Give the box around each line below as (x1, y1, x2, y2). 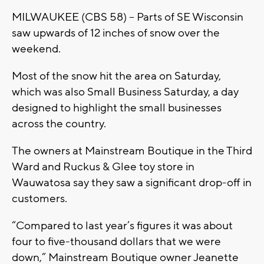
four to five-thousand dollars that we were (12, 234, 221, 249)
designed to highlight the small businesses (12, 100, 222, 115)
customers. (12, 191, 67, 206)
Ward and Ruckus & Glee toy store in (12, 159, 194, 174)
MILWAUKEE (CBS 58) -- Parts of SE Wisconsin (12, 9, 243, 24)
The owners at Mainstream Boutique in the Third (12, 143, 252, 158)
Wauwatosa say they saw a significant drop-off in (12, 175, 252, 190)
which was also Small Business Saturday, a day (12, 84, 239, 99)
